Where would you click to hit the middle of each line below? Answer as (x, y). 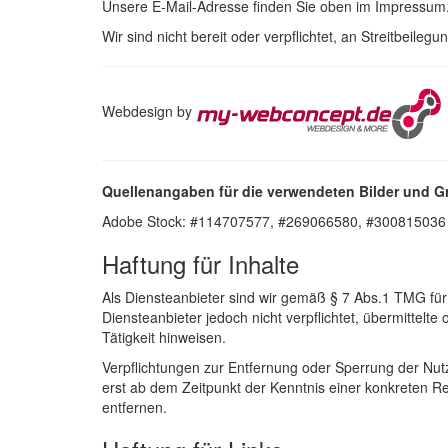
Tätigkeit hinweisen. (164, 337)
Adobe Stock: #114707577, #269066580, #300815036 (274, 221)
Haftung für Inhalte (200, 263)
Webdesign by (149, 111)
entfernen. (134, 407)
